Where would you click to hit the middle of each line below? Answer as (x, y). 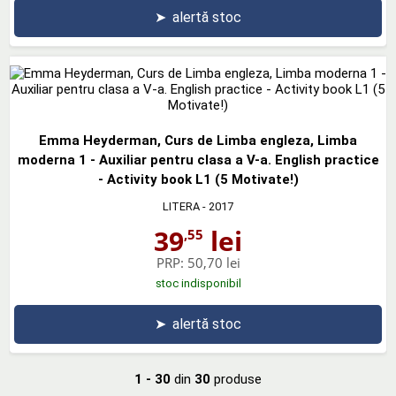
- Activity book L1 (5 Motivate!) (198, 179)
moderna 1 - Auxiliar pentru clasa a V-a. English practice (198, 160)
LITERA (181, 206)
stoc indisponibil (198, 283)
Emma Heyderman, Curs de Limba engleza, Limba (198, 141)
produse (236, 379)
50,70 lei (213, 263)
